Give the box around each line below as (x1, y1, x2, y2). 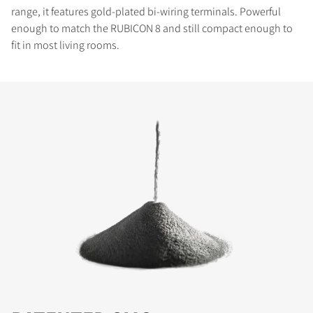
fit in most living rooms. (11, 37, 119, 52)
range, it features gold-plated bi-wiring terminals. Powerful (11, 3, 281, 19)
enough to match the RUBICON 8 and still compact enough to (11, 20, 293, 36)
